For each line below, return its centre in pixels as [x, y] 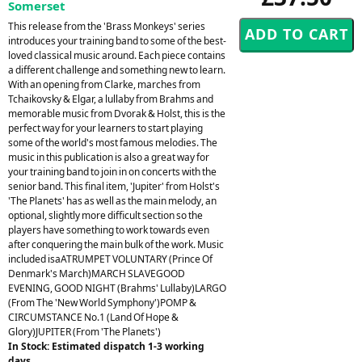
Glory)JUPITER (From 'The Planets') [84, 331]
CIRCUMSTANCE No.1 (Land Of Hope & [93, 317]
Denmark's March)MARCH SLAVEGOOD [97, 273]
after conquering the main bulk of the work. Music [116, 244]
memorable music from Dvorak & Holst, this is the [117, 113]
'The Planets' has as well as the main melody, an [112, 200]
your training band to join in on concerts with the [112, 171]
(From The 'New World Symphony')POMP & [102, 302]
